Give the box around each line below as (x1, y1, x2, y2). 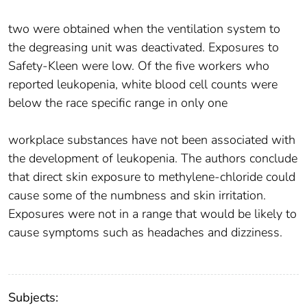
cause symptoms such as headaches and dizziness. (8, 224, 282, 241)
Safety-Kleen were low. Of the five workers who (8, 58, 269, 75)
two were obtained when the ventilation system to (8, 21, 280, 38)
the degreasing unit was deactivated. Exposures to (8, 39, 279, 56)
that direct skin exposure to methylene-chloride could (8, 169, 295, 186)
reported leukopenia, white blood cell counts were (8, 76, 278, 93)
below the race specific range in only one (8, 95, 228, 112)
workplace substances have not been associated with (8, 132, 295, 149)
